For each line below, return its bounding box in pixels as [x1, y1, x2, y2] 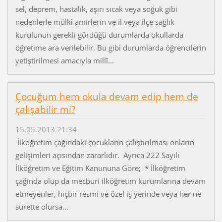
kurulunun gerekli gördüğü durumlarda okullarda [15, 29, 183, 40]
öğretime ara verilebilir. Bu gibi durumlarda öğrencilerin [15, 42, 206, 53]
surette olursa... [15, 202, 68, 212]
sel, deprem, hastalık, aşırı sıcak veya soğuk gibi [15, 3, 177, 14]
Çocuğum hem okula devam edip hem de [15, 90, 198, 103]
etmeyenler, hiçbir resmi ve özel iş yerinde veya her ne [15, 189, 201, 199]
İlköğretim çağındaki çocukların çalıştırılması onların [15, 137, 194, 148]
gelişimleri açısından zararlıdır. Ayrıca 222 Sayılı [15, 150, 179, 161]
